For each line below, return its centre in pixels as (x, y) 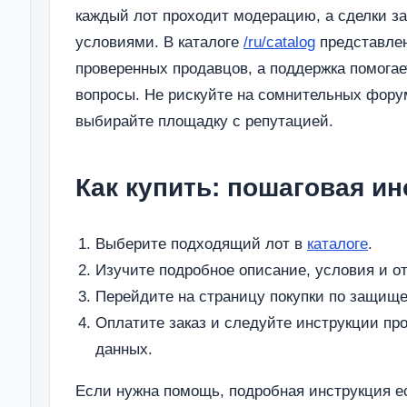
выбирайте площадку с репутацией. (204, 121)
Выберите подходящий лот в (201, 244)
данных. (124, 350)
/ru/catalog (279, 42)
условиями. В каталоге (159, 42)
